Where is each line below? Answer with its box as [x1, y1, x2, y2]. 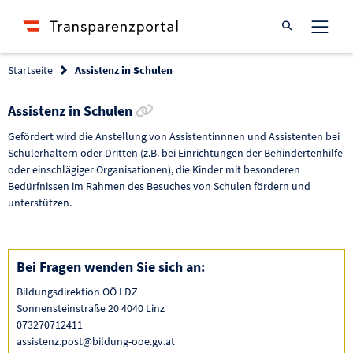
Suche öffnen [291, 19, 344, 32]
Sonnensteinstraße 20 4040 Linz [17, 301, 165, 316]
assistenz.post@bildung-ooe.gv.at [17, 334, 175, 349]
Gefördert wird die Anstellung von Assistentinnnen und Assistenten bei [8, 128, 340, 143]
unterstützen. [8, 195, 72, 210]
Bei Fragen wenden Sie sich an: [17, 257, 205, 276]
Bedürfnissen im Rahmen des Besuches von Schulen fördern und [8, 178, 310, 193]
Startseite [8, 62, 53, 77]
